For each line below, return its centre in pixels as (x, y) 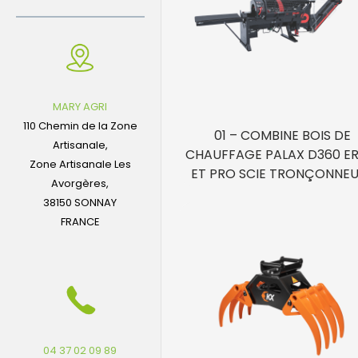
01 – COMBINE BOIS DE (282, 135)
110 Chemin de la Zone (80, 126)
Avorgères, (80, 184)
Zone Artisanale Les (80, 165)
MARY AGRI (80, 107)
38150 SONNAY (80, 203)
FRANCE (80, 222)
